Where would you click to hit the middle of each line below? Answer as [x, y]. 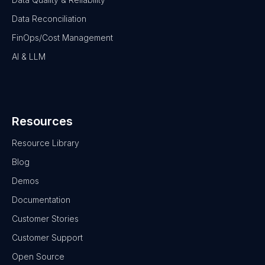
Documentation [41, 199]
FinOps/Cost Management [62, 37]
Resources [42, 121]
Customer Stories [45, 218]
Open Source [38, 256]
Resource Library [46, 143]
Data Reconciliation [49, 18]
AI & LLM [29, 56]
